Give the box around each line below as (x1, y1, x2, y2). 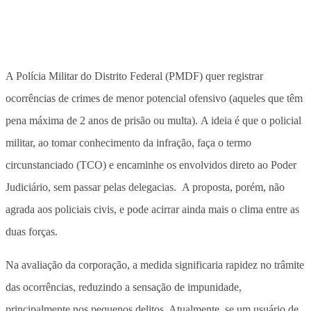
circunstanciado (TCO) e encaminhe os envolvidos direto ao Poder (6, 158, 296, 171)
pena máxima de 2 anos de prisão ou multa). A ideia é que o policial (6, 114, 301, 126)
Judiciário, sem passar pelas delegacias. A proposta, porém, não (6, 180, 285, 193)
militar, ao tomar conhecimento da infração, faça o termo (6, 136, 251, 149)
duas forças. (6, 225, 58, 237)
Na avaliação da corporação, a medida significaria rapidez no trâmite (6, 258, 304, 271)
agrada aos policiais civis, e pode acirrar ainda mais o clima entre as (6, 203, 299, 215)
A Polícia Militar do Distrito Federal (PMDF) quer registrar (6, 69, 263, 82)
